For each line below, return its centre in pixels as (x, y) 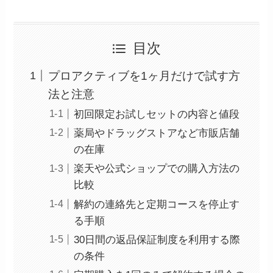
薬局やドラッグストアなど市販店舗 (157, 133)
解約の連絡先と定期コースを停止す (157, 204)
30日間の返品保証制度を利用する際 (157, 239)
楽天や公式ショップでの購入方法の (157, 169)
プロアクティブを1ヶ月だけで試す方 (144, 76)
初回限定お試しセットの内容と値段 (157, 114)
